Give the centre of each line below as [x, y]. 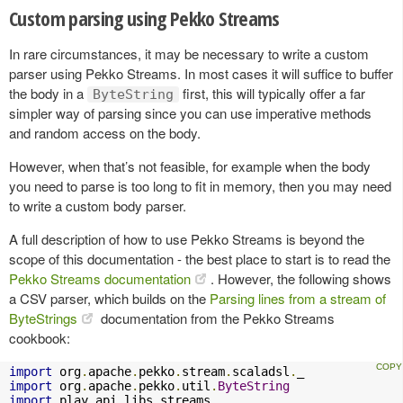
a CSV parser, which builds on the [109, 298]
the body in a [48, 93]
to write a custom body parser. [98, 205]
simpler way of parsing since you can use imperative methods [190, 112]
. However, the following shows [301, 278]
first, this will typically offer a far [272, 93]
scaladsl [261, 371]
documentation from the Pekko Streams [216, 318]
